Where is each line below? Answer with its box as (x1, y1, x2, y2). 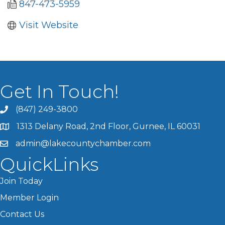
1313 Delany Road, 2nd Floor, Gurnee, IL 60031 (17, 121, 200, 131)
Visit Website (19, 19, 78, 31)
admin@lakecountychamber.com (16, 138, 151, 148)
